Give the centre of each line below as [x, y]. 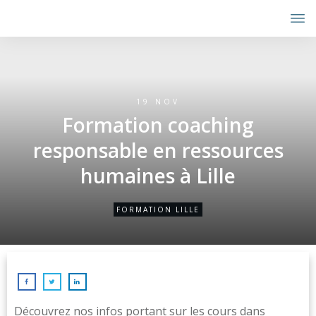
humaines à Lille [158, 176]
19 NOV [158, 102]
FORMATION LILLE [158, 209]
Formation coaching [158, 125]
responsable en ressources [158, 150]
